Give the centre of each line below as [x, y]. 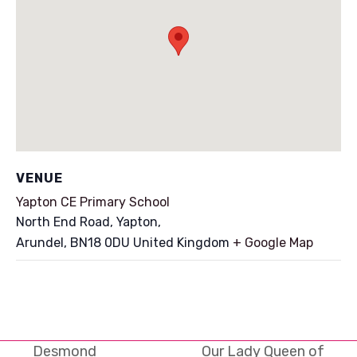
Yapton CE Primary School [93, 202]
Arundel [40, 243]
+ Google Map [273, 243]
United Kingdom [181, 243]
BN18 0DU [100, 243]
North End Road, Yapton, [88, 222]
